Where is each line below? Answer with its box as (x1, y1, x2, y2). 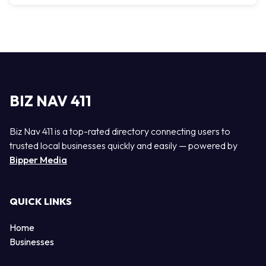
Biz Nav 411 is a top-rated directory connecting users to (9, 125, 230, 137)
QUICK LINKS (9, 195, 72, 208)
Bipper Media (9, 154, 67, 166)
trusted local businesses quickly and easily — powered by (9, 140, 237, 151)
